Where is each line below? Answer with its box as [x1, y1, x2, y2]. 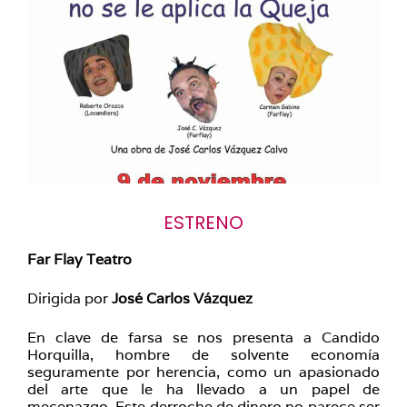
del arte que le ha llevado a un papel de [27, 380, 380, 399]
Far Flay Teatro [27, 250, 132, 269]
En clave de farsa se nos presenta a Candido [27, 328, 380, 347]
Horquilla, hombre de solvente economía [27, 345, 380, 364]
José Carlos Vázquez [112, 289, 253, 308]
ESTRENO [164, 210, 243, 235]
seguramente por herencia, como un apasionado [27, 362, 380, 382]
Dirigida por [27, 289, 112, 308]
